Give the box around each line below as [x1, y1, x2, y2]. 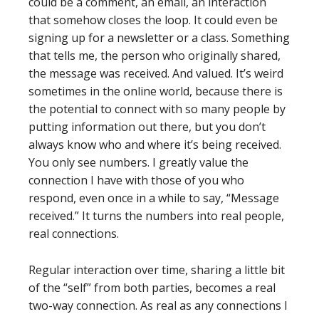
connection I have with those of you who [28, 172, 244, 188]
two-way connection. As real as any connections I [28, 298, 288, 313]
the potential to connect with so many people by [28, 101, 286, 117]
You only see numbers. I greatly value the [28, 155, 249, 170]
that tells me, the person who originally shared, [28, 48, 281, 63]
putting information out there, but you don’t [28, 119, 266, 135]
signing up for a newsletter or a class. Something [28, 30, 290, 46]
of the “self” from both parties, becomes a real [28, 280, 276, 296]
